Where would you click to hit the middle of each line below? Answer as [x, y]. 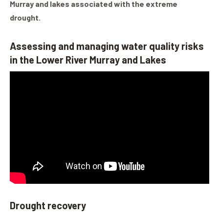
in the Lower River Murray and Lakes [88, 60]
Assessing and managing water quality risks [107, 46]
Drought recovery [48, 205]
